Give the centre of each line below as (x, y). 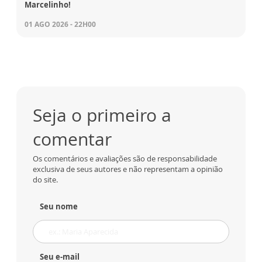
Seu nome (59, 206)
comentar (72, 139)
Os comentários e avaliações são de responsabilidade (125, 158)
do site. (45, 180)
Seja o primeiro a (102, 115)
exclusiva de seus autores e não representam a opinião (128, 169)
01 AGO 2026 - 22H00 (60, 24)
